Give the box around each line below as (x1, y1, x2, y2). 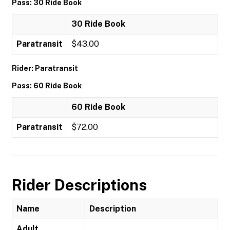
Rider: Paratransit (12, 64, 78, 72)
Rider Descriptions (12, 176, 147, 194)
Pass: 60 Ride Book (12, 82, 82, 90)
